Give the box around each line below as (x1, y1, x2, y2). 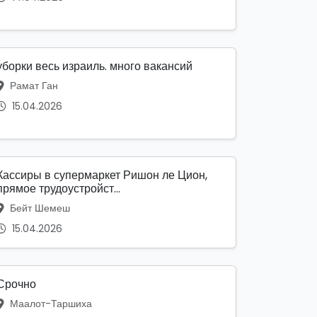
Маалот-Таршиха (7, 296, 92, 311)
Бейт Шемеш (7, 201, 70, 216)
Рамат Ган (7, 79, 58, 93)
